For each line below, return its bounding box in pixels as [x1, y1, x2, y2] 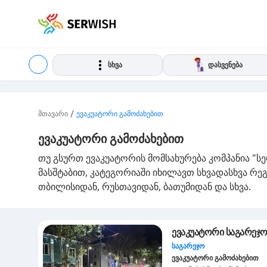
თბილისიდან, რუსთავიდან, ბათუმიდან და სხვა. [38, 180, 251, 193]
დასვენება [207, 60, 243, 70]
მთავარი [38, 108, 68, 119]
